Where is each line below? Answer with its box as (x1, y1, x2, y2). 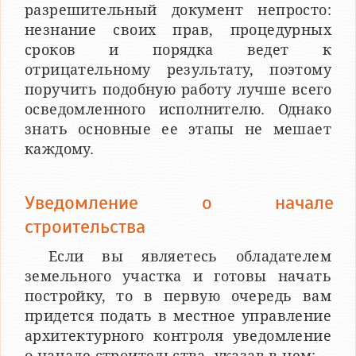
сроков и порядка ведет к (25, 41, 331, 58)
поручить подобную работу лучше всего (25, 80, 331, 98)
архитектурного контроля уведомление (25, 327, 331, 344)
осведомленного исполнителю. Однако (25, 100, 331, 118)
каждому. (25, 140, 95, 157)
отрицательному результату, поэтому (25, 60, 331, 78)
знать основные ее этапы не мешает (25, 120, 331, 137)
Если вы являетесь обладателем (48, 247, 331, 265)
